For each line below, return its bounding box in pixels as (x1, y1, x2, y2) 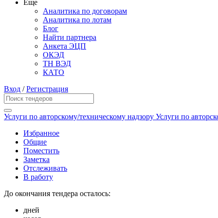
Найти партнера (43, 33, 96, 42)
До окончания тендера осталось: (4, 189, 110, 198)
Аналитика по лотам (43, 16, 111, 24)
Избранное (23, 129, 59, 138)
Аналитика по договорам (43, 7, 127, 16)
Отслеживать (23, 164, 67, 173)
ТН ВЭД (43, 59, 71, 68)
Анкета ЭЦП (43, 42, 86, 51)
